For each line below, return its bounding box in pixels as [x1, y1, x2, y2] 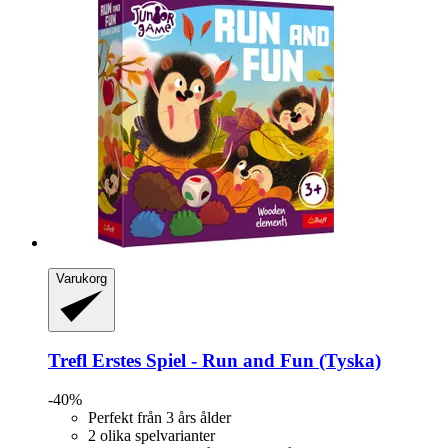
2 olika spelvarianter [88, 426, 215, 444]
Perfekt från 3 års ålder [88, 408, 231, 426]
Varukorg [56, 270, 107, 286]
